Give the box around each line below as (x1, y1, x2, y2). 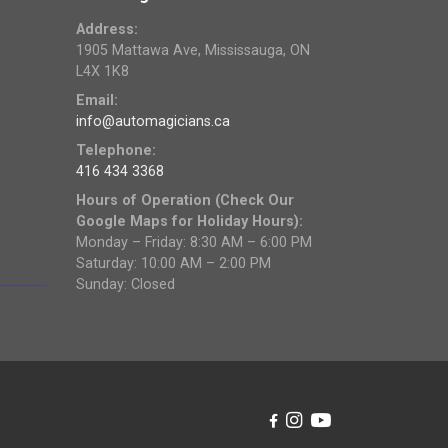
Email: (76, 91, 118, 109)
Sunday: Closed (76, 275, 175, 293)
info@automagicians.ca (76, 112, 230, 130)
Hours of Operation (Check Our (76, 191, 294, 209)
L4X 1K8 (76, 62, 129, 80)
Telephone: (76, 141, 156, 159)
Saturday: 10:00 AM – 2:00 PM (76, 254, 271, 272)
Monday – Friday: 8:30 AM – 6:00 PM (76, 233, 312, 251)
